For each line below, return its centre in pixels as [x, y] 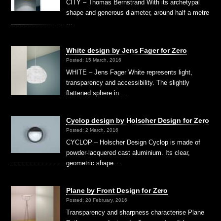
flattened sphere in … [97, 93]
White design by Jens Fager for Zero [127, 50]
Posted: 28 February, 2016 [97, 200]
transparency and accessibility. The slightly [128, 82]
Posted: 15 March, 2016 [94, 60]
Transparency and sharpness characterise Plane [135, 212]
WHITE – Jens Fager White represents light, [129, 72]
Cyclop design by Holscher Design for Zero [138, 120]
